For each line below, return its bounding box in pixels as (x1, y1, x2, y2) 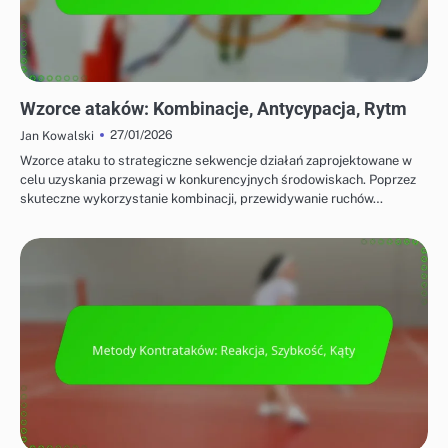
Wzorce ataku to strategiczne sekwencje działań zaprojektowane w (20, 152, 412, 168)
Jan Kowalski (20, 127, 94, 143)
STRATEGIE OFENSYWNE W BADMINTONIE (28, 84, 229, 96)
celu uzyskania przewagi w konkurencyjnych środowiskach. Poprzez (20, 171, 416, 187)
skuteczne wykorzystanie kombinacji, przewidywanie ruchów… (20, 190, 383, 206)
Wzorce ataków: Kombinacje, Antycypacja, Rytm (20, 97, 407, 119)
